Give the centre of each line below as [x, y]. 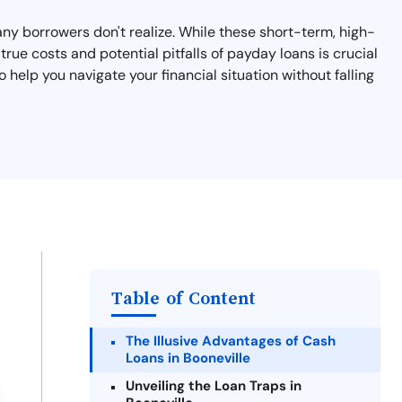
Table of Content [184, 298]
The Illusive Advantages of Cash [231, 341]
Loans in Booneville [188, 358]
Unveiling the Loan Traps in [214, 386]
